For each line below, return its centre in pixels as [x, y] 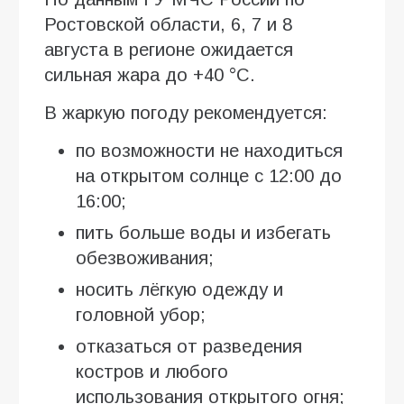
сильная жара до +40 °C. [150, 74]
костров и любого [152, 371]
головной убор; [141, 314]
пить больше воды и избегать [203, 232]
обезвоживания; [145, 257]
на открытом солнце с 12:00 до [209, 175]
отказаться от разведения [189, 346]
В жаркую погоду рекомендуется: [186, 112]
